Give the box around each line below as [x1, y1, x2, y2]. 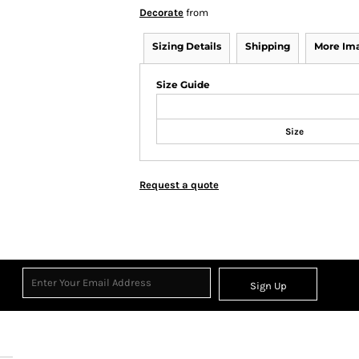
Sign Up [249, 279, 287, 292]
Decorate [139, 6, 184, 19]
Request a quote [139, 179, 219, 192]
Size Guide [156, 79, 210, 91]
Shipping [245, 40, 290, 53]
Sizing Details [152, 40, 221, 53]
